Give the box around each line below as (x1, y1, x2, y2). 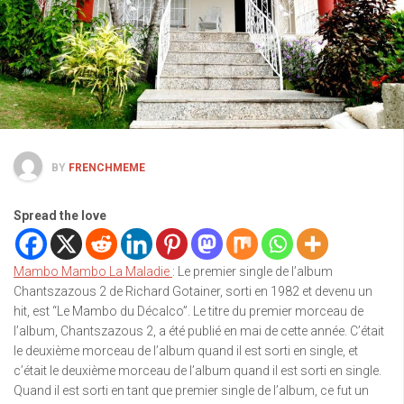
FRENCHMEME (69, 161, 145, 174)
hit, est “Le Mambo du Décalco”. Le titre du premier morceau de (14, 303, 363, 318)
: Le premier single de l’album (172, 263, 333, 279)
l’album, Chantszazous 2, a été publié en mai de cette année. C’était (14, 323, 384, 338)
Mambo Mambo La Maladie (14, 263, 172, 279)
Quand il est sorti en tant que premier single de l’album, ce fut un (14, 382, 369, 398)
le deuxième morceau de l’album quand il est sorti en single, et (14, 343, 358, 358)
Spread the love (14, 207, 106, 223)
